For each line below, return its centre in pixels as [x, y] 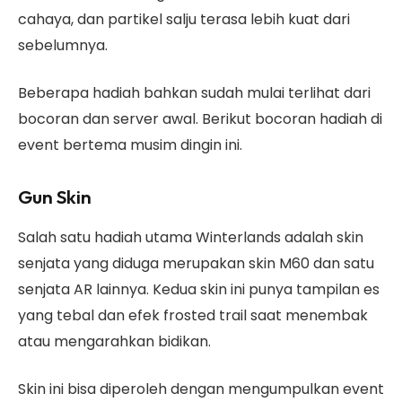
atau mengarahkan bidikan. [116, 341]
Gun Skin [57, 197]
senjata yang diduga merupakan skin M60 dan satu [196, 263]
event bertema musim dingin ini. [132, 145]
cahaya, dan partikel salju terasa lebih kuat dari [184, 19]
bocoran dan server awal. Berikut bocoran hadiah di [200, 119]
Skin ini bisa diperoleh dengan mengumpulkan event [201, 389]
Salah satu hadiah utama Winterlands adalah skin [191, 237]
